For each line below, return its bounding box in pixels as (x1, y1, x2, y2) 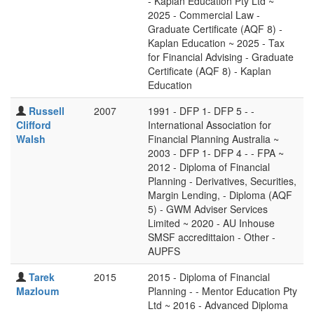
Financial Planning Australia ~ (148, 132, 279, 146)
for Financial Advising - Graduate (148, 50, 294, 64)
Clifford (16, 118, 51, 132)
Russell (29, 104, 64, 118)
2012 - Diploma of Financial (148, 160, 270, 174)
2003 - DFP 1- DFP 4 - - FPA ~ (148, 146, 284, 160)
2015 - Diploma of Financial (148, 270, 270, 284)
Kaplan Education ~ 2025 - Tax (148, 36, 285, 50)
